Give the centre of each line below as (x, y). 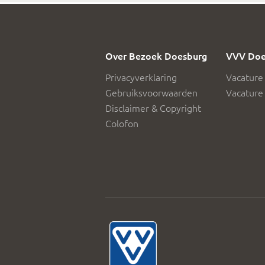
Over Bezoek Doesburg (156, 56)
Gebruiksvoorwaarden (151, 92)
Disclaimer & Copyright (153, 108)
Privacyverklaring (141, 77)
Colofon (122, 123)
